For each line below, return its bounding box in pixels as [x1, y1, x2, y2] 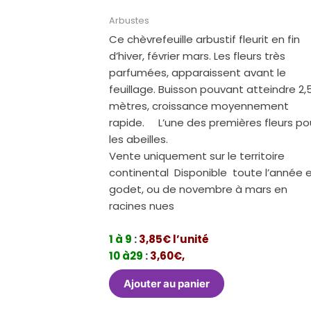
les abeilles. [109, 131, 169, 146]
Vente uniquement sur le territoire [109, 148, 285, 163]
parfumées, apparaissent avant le [109, 65, 287, 80]
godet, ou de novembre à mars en [109, 181, 288, 196]
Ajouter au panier [124, 277, 210, 291]
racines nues [109, 198, 175, 213]
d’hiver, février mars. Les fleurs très [109, 48, 286, 63]
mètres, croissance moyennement [109, 98, 289, 113]
